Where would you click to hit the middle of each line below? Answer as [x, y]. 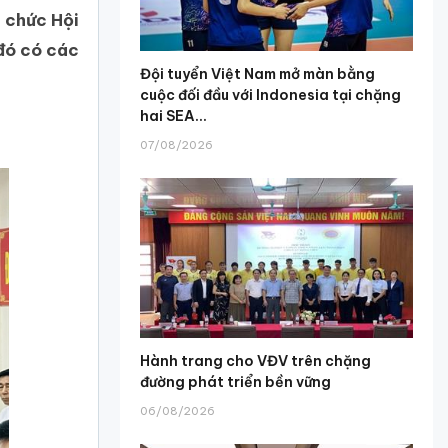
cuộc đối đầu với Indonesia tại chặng [271, 94]
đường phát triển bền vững [236, 382]
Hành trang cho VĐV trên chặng [256, 361]
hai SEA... [174, 115]
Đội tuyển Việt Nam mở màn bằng [258, 73]
